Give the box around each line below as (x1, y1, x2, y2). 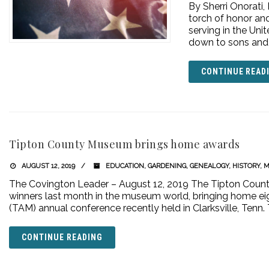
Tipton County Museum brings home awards (9, 137, 240, 151)
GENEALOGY (189, 162, 229, 170)
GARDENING (147, 162, 186, 170)
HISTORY (232, 162, 260, 170)
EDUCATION (105, 162, 144, 170)
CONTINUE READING (22, 232, 103, 242)
